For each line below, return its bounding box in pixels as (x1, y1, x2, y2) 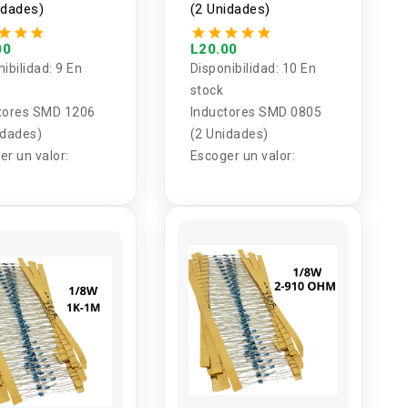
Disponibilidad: (189, 61, 282, 76)
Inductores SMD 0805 (189, 105, 322, 120)
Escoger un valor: (189, 148, 296, 164)
